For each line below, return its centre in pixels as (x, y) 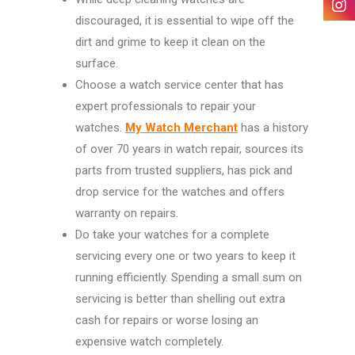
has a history (273, 128)
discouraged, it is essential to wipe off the (185, 21)
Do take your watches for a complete (172, 235)
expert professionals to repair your (166, 107)
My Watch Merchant (181, 128)
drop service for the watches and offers (180, 192)
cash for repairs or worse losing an (167, 321)
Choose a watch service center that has (179, 85)
